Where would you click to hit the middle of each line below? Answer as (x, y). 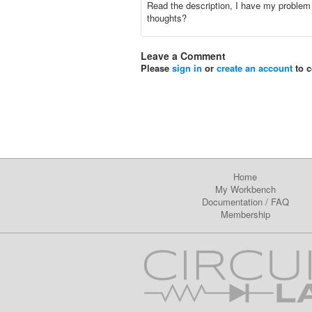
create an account (255, 68)
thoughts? (167, 18)
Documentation (232, 202)
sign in (187, 68)
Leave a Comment (183, 56)
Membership (245, 214)
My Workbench (245, 189)
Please (156, 68)
